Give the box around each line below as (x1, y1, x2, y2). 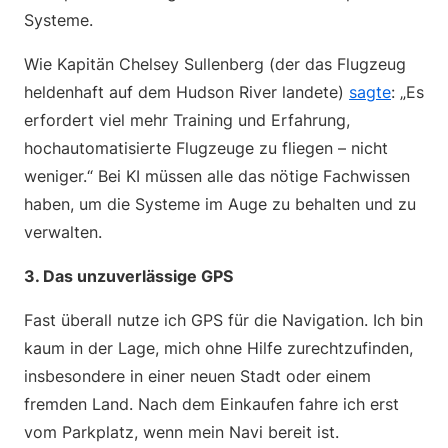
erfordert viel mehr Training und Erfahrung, (24, 110, 350, 130)
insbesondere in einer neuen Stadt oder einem (24, 366, 371, 386)
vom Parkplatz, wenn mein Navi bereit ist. (24, 422, 339, 442)
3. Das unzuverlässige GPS (24, 266, 237, 286)
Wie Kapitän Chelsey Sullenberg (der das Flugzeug (24, 54, 406, 74)
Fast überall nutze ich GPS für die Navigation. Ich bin (24, 310, 423, 330)
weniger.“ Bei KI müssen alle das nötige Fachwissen (24, 166, 410, 186)
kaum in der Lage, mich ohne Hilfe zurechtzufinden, (24, 338, 413, 358)
